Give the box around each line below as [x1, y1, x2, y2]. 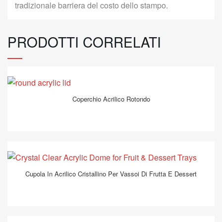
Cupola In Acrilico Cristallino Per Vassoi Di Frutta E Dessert [25, 168, 197, 178]
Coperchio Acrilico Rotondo [72, 94, 150, 104]
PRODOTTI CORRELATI [7, 31, 161, 52]
